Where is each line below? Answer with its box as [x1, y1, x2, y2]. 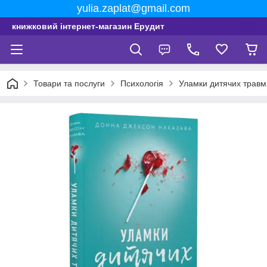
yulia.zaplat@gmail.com [77, 2, 190, 14]
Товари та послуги [33, 79, 105, 88]
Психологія [120, 79, 163, 88]
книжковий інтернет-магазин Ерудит [12, 21, 164, 31]
